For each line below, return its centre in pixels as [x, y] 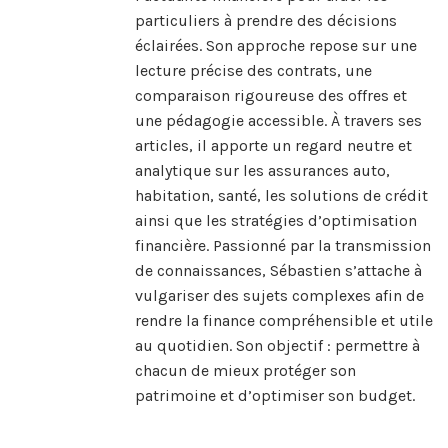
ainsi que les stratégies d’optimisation [276, 221]
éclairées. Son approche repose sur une [276, 46]
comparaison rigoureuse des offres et [271, 96]
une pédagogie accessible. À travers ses [278, 121]
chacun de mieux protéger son [245, 371]
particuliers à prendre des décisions [266, 21]
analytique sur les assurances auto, [262, 171]
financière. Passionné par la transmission [283, 246]
